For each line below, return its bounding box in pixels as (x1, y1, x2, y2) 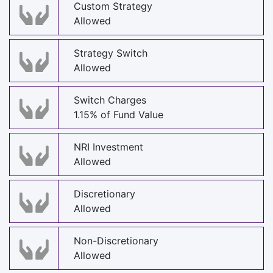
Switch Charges (74, 94, 146, 107)
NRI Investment (74, 141, 143, 154)
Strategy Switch (74, 47, 147, 60)
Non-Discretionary (74, 235, 158, 247)
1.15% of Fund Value (74, 108, 163, 121)
